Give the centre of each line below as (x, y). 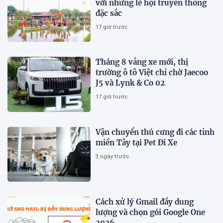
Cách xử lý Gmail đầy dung (145, 202)
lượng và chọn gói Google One (151, 213)
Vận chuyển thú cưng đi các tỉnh (155, 132)
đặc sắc (109, 13)
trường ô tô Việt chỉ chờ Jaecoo (152, 73)
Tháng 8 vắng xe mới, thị (142, 62)
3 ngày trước (112, 156)
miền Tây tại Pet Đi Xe (137, 142)
